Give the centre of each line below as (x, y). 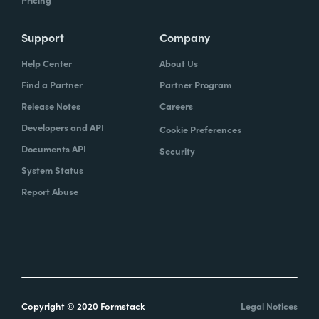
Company (185, 37)
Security (177, 151)
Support (43, 37)
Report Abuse (50, 192)
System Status (52, 170)
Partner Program (195, 85)
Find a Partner (52, 85)
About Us (179, 63)
